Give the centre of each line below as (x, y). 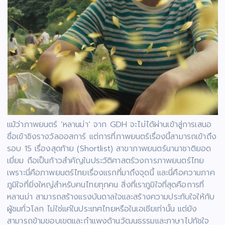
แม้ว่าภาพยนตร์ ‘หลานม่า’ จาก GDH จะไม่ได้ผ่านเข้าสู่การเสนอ (109, 125)
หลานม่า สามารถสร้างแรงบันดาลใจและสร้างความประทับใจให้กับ (111, 197)
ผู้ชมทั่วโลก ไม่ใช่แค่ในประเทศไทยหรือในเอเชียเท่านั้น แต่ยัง (102, 209)
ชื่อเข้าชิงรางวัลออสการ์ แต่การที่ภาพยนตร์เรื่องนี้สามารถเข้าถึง (112, 137)
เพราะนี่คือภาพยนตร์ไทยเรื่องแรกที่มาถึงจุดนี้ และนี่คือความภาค (111, 173)
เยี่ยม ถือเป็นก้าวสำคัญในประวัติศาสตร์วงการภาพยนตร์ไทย (106, 161)
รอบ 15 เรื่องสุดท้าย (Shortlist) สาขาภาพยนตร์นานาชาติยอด (109, 149)
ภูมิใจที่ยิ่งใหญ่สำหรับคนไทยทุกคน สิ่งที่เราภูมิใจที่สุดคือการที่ (106, 185)
